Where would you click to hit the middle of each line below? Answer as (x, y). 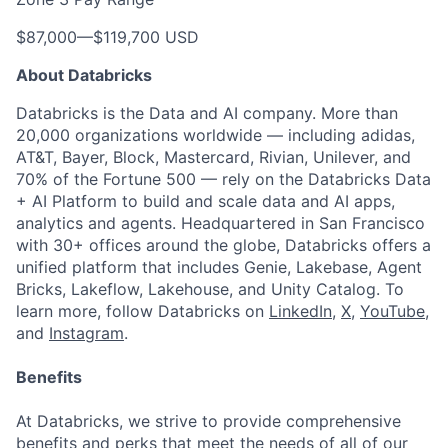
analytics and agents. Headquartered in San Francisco (220, 223)
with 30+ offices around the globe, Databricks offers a (223, 245)
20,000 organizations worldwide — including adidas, (215, 135)
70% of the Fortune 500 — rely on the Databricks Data (223, 179)
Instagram (86, 333)
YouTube (392, 311)
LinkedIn (300, 311)
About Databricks (84, 75)
